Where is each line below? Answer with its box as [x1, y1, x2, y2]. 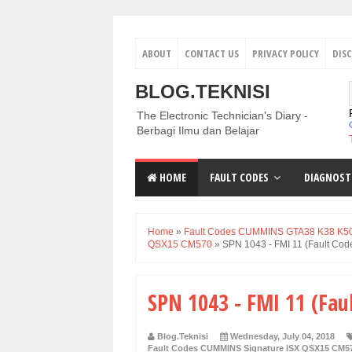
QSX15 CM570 [148, 239, 212, 251]
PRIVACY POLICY [252, 46, 319, 60]
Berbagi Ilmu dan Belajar [137, 124, 259, 137]
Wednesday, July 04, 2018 [230, 331, 335, 341]
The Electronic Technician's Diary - [137, 109, 308, 122]
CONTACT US [185, 46, 239, 60]
